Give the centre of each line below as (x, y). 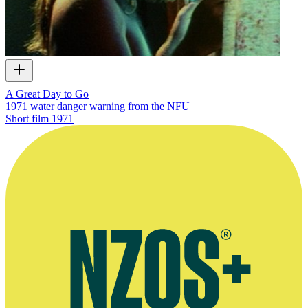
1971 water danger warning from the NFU (98, 106)
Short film (27, 118)
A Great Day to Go (47, 93)
